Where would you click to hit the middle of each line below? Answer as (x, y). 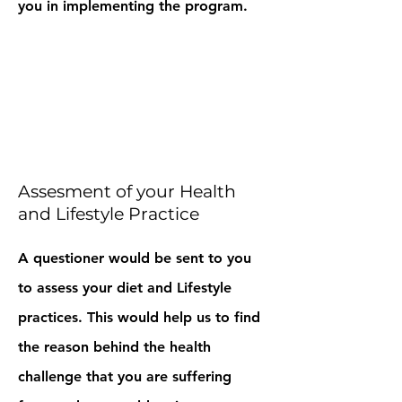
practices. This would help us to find (139, 317)
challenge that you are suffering (125, 376)
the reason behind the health (114, 347)
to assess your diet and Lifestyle (125, 288)
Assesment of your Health (127, 192)
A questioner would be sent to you (135, 258)
